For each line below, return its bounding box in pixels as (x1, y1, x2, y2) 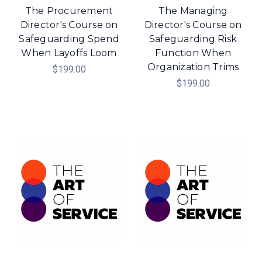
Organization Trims (147, 61, 239, 73)
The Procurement (25, 5, 113, 16)
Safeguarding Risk (149, 33, 237, 44)
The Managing (158, 5, 228, 16)
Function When (154, 47, 232, 58)
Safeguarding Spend (19, 33, 119, 44)
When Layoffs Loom (21, 47, 117, 58)
